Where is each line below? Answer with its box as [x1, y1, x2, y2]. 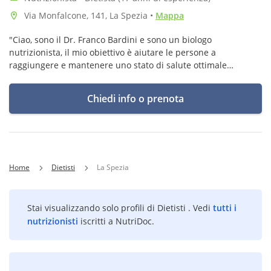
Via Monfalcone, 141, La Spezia [24, 10, 150, 21]
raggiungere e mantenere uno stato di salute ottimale [9, 59, 227, 71]
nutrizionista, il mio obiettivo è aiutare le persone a [9, 47, 216, 58]
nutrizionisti [27, 215, 78, 227]
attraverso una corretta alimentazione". [9, 72, 169, 83]
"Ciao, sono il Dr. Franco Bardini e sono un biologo [9, 34, 212, 45]
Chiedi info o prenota [87, 92, 184, 105]
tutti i [213, 202, 237, 214]
